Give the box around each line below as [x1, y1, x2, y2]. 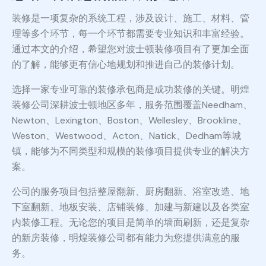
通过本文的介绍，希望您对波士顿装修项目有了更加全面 [12, 43, 249, 56]
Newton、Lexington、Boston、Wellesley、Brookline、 [12, 114, 247, 127]
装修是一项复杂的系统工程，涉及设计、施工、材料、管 [12, 12, 249, 25]
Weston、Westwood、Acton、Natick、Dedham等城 [12, 129, 241, 142]
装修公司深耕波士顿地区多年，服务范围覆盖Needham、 [12, 99, 252, 112]
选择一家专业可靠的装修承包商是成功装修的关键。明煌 [12, 83, 249, 96]
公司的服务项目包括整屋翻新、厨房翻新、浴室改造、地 [12, 185, 249, 198]
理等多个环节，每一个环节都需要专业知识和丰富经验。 [12, 27, 249, 40]
